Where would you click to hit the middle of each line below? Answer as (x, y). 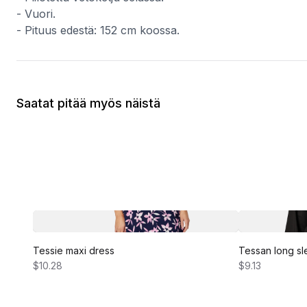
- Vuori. (36, 14)
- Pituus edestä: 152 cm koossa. (98, 30)
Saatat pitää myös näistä (88, 103)
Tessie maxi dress (74, 250)
